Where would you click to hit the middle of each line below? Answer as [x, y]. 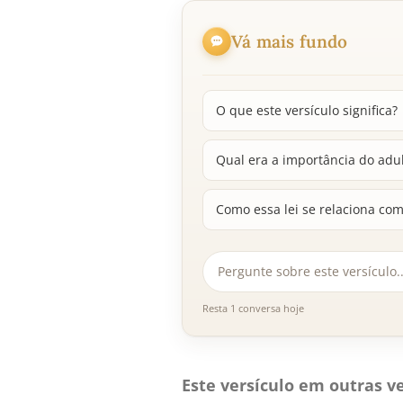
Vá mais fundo [290, 41]
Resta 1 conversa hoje [253, 309]
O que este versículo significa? [307, 111]
